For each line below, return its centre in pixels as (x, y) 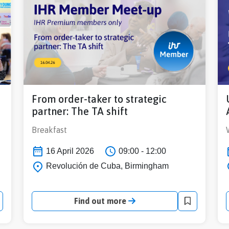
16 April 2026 (69, 151)
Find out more (101, 201)
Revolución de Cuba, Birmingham (106, 166)
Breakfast (49, 130)
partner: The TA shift (80, 111)
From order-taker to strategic (99, 99)
